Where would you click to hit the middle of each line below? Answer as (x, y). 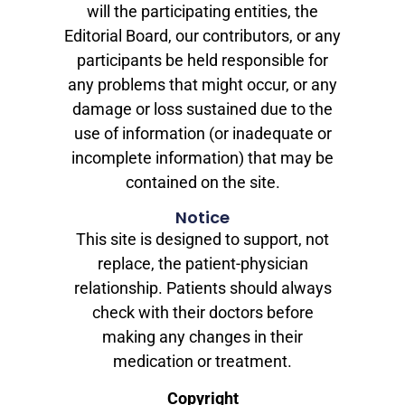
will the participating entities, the (202, 12)
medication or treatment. (202, 361)
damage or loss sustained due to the (202, 109)
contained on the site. (202, 183)
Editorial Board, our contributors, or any (202, 36)
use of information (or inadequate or (202, 134)
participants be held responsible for (202, 61)
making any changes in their (202, 336)
